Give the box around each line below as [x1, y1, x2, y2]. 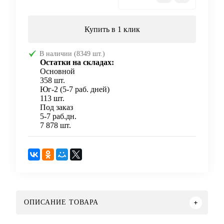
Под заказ [40, 103, 73, 112]
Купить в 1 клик [84, 25, 140, 34]
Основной [40, 67, 75, 76]
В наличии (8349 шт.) [39, 50, 105, 58]
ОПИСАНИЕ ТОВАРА [24, 198, 98, 206]
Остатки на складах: [40, 58, 114, 67]
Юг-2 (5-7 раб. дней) [40, 85, 109, 94]
